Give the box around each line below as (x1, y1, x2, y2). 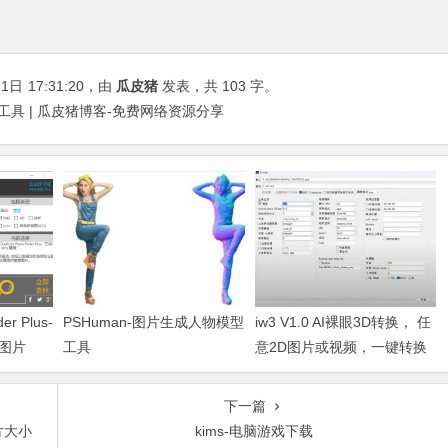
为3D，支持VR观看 (254, 364, 376, 381)
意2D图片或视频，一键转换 (254, 339, 427, 356)
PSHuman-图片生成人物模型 (63, 314, 245, 331)
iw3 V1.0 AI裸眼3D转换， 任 (254, 314, 431, 331)
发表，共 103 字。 (158, 78, 278, 95)
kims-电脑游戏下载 (195, 423, 314, 440)
